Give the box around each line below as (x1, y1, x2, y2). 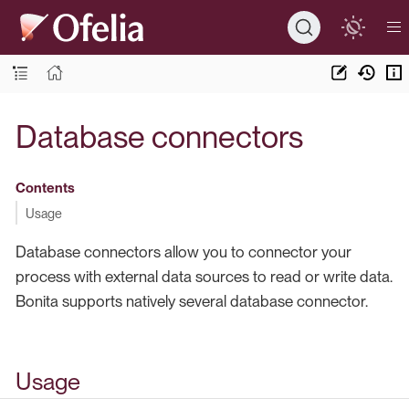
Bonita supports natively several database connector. (16, 291, 368, 310)
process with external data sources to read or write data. (16, 267, 393, 286)
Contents (15, 180, 75, 196)
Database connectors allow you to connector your (16, 242, 351, 261)
